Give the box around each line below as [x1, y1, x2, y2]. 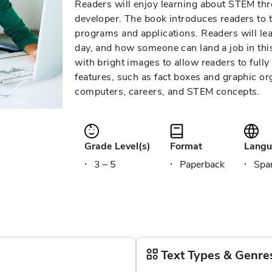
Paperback [180, 158, 225, 171]
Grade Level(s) [84, 140, 151, 153]
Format [170, 140, 203, 153]
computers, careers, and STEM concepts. [75, 85, 260, 98]
